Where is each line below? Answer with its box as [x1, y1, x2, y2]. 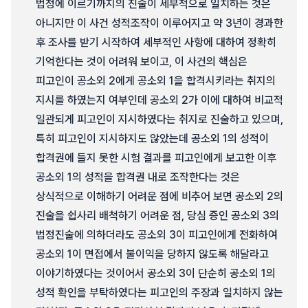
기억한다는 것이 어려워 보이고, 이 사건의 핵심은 [36, 55, 247, 68]
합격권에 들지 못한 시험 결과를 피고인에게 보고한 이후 [36, 151, 276, 164]
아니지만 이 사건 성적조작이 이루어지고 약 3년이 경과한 [36, 16, 283, 30]
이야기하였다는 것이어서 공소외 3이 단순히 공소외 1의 [36, 267, 276, 280]
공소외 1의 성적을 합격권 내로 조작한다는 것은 [36, 170, 240, 184]
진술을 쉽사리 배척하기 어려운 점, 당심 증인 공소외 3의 [36, 209, 279, 222]
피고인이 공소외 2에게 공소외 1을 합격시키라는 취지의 [36, 74, 276, 87]
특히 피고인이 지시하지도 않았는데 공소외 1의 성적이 [36, 132, 269, 145]
